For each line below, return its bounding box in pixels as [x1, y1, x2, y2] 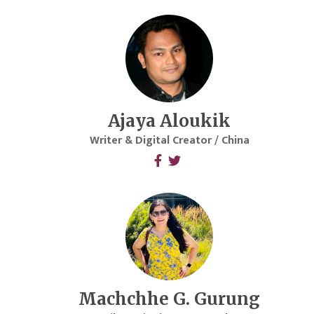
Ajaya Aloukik [108, 110, 231, 132]
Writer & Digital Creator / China [89, 131, 250, 151]
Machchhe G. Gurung [78, 288, 261, 310]
